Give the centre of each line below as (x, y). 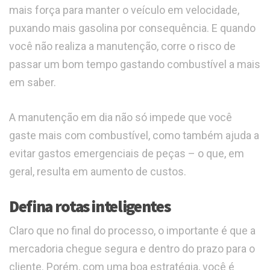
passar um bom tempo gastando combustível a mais (135, 64)
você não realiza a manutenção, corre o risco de (122, 46)
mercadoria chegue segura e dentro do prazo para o (132, 249)
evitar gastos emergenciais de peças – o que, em (127, 154)
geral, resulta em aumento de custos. (98, 172)
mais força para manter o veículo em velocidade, (124, 10)
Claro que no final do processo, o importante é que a (132, 231)
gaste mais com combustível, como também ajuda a (134, 136)
